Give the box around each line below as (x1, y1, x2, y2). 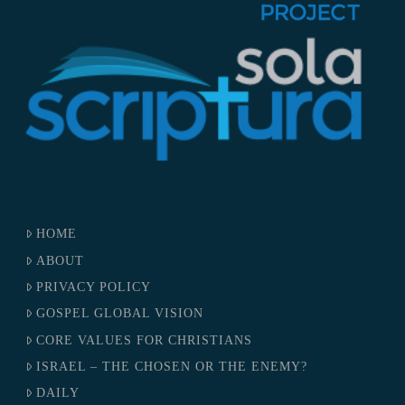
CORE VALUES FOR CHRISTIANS (36, 333, 253, 347)
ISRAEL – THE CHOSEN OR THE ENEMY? (36, 360, 308, 374)
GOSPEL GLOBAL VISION (36, 306, 204, 321)
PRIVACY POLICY (36, 279, 152, 294)
